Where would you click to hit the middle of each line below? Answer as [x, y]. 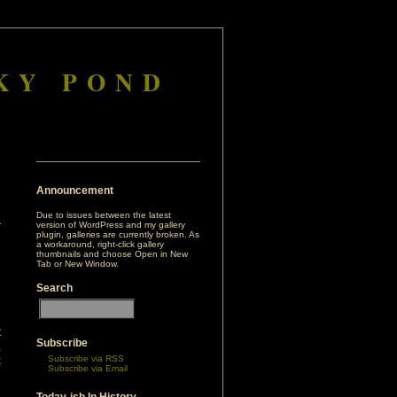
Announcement [75, 191]
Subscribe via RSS [86, 358]
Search [54, 288]
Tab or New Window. [78, 264]
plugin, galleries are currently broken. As [118, 234]
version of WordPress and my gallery [111, 225]
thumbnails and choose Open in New [112, 254]
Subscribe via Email [88, 368]
